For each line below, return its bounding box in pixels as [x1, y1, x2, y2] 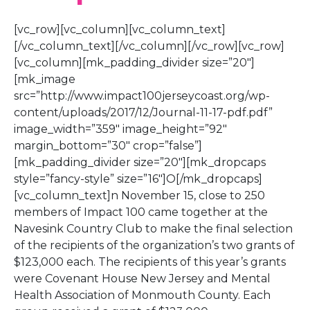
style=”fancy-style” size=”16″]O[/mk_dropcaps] [14, 172, 262, 185]
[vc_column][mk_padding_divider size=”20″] [14, 56, 255, 69]
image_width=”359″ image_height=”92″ [14, 122, 227, 136]
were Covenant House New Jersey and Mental [14, 272, 271, 285]
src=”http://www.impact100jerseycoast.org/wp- [14, 89, 270, 102]
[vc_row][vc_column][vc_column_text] [14, 23, 226, 36]
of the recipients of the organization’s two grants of [14, 239, 295, 252]
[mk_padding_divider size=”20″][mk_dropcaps [14, 156, 266, 169]
